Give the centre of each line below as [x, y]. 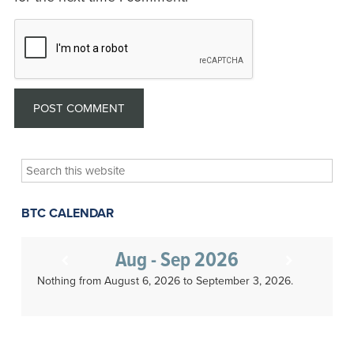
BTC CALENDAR [67, 214]
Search [42, 168]
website [44, 207]
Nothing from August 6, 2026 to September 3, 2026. [165, 281]
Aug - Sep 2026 [177, 261]
